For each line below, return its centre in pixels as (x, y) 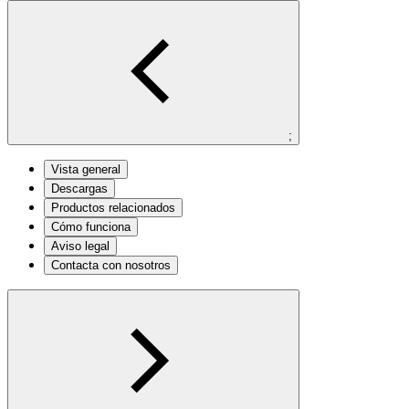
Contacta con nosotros (111, 265)
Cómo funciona (91, 226)
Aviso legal (80, 246)
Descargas (79, 188)
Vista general (86, 169)
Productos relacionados (113, 207)
